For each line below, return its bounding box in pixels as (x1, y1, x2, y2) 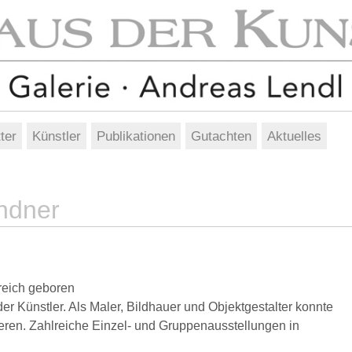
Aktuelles (267, 128, 321, 145)
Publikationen (97, 128, 175, 145)
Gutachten (191, 128, 251, 145)
